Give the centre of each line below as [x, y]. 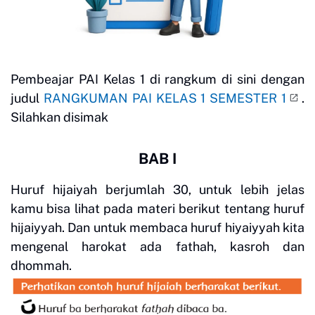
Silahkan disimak [59, 117]
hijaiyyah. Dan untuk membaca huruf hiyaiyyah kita [157, 227]
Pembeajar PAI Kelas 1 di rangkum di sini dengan [157, 79]
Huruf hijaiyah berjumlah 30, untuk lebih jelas [157, 189]
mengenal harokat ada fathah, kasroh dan [157, 246]
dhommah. [43, 265]
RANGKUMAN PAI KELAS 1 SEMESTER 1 [165, 98]
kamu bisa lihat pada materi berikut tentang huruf [157, 208]
